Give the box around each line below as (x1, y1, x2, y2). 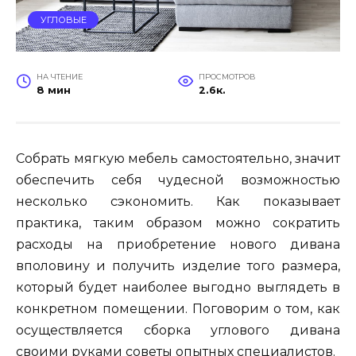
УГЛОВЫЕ (40, 14, 87, 25)
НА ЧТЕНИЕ (36, 72, 83, 81)
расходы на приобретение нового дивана (16, 236, 340, 252)
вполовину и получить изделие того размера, (16, 257, 340, 273)
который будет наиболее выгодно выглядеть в (16, 279, 340, 295)
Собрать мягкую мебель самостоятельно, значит (16, 150, 340, 166)
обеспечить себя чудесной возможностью (16, 172, 340, 188)
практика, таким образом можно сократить (16, 215, 340, 230)
